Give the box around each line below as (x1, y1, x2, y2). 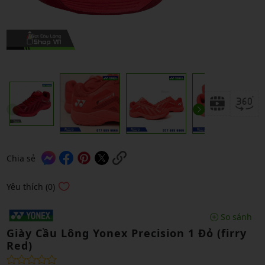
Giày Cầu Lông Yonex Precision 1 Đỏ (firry (6, 226, 247, 241)
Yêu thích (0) (6, 180, 55, 192)
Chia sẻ (6, 152, 35, 164)
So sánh (218, 211, 252, 222)
